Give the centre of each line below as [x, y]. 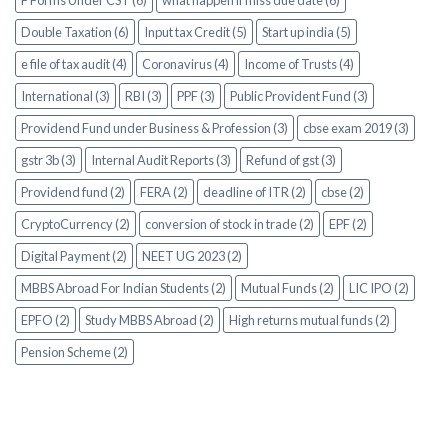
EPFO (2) [45, 320]
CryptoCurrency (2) [75, 224]
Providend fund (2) [73, 192]
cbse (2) [342, 192]
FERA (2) [164, 192]
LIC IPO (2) [379, 288]
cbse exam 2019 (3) [356, 128]
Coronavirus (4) [185, 64]
